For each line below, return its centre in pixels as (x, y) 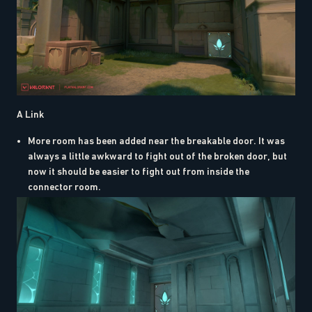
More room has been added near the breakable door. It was (156, 140)
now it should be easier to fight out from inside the (139, 171)
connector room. (64, 186)
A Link (30, 114)
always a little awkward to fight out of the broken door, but (157, 156)
